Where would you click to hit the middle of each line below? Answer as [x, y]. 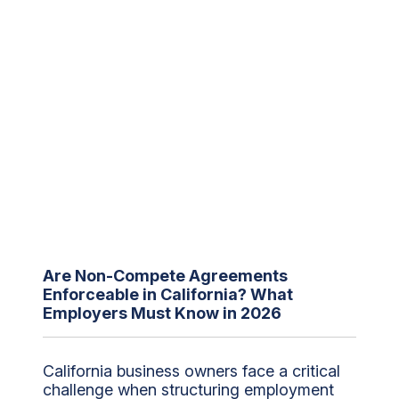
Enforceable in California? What [168, 294]
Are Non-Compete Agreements [165, 275]
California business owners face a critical [191, 370]
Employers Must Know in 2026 [162, 313]
